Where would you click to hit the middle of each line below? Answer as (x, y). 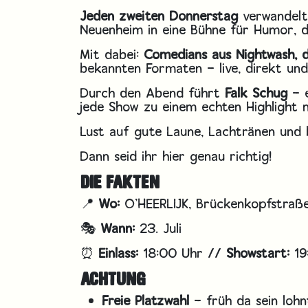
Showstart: (258, 253)
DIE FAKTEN (120, 182)
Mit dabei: (112, 54)
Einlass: (119, 253)
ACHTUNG (113, 279)
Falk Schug (257, 92)
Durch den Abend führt (153, 92)
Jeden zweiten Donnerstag (159, 15)
